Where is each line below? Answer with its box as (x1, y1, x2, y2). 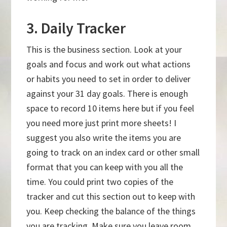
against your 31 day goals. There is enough (26, 88, 188, 100)
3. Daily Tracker (26, 18, 126, 38)
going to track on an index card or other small (26, 146, 200, 159)
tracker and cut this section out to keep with (26, 191, 196, 203)
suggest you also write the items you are (26, 132, 181, 144)
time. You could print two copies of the (26, 176, 174, 188)
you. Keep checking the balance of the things (26, 205, 196, 217)
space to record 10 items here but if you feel (26, 102, 195, 115)
